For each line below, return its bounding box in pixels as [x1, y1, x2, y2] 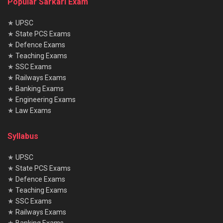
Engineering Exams [15, 96, 76, 104]
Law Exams [15, 107, 51, 114]
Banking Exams [15, 85, 64, 93]
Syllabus [7, 131, 38, 141]
